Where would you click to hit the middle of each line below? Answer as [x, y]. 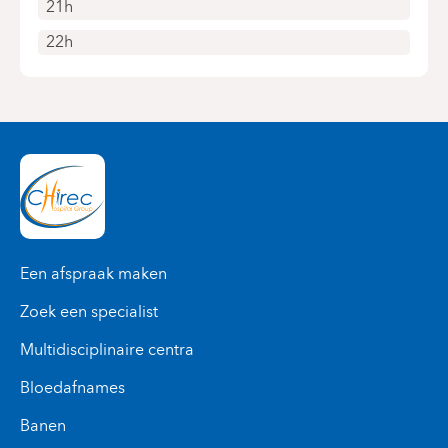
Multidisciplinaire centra [107, 349]
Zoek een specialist [89, 311]
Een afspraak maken [93, 273]
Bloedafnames [72, 387]
